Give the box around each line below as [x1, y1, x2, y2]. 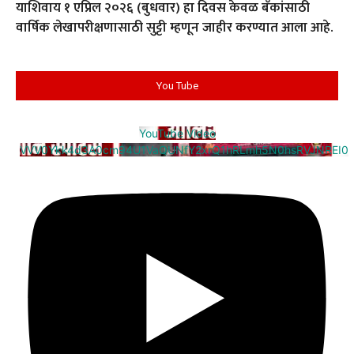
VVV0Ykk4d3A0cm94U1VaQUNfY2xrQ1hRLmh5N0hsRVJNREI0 [20, 142, 348, 156]
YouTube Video [138, 126, 216, 140]
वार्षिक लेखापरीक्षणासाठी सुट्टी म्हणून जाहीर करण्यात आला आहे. [16, 16, 333, 39]
